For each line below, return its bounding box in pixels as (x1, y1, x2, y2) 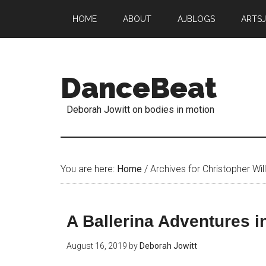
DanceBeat (61, 71, 217, 104)
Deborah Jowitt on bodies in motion (66, 104, 214, 115)
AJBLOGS (178, 14, 215, 24)
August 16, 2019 (66, 241, 127, 251)
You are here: (61, 163, 117, 175)
